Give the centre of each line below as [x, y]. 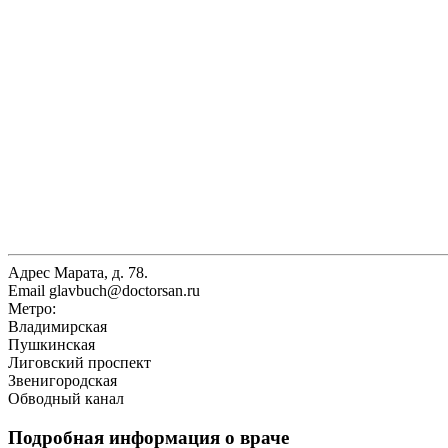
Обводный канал [66, 398]
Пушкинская [51, 344]
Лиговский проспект [79, 362]
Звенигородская [62, 380]
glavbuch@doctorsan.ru [122, 290]
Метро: [32, 308]
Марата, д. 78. [99, 272]
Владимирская [57, 326]
